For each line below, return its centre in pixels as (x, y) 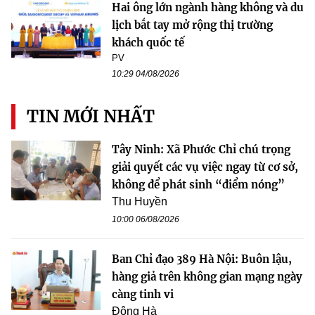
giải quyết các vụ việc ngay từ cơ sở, (205, 167)
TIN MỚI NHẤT (91, 117)
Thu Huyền (140, 202)
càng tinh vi (143, 295)
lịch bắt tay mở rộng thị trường (192, 25)
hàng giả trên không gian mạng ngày (207, 277)
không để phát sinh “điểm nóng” (198, 185)
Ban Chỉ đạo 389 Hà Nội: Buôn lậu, (202, 259)
